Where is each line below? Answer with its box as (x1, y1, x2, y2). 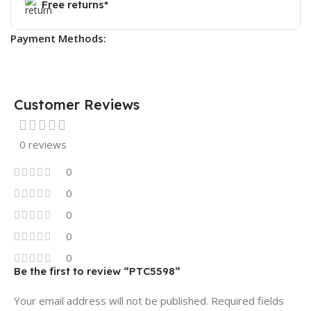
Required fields (211, 293, 284, 308)
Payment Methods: (10, 31, 106, 45)
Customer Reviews (14, 95, 140, 113)
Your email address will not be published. (14, 293, 208, 308)
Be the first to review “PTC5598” (14, 264, 180, 278)
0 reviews (19, 137, 67, 151)
